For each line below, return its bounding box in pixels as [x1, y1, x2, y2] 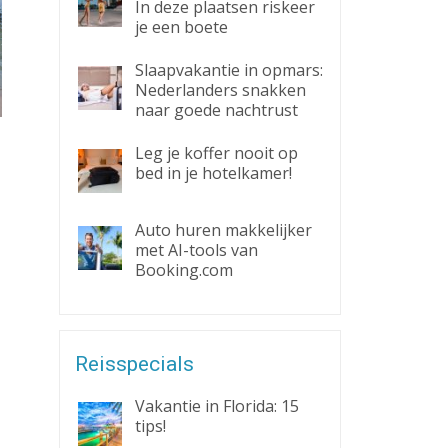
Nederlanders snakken [134, 79, 306, 101]
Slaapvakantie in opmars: [134, 59, 323, 81]
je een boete [134, 16, 228, 38]
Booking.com [134, 259, 233, 281]
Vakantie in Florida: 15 [134, 395, 299, 417]
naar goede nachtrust [134, 99, 298, 121]
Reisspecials [74, 352, 194, 376]
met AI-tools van [134, 239, 258, 261]
